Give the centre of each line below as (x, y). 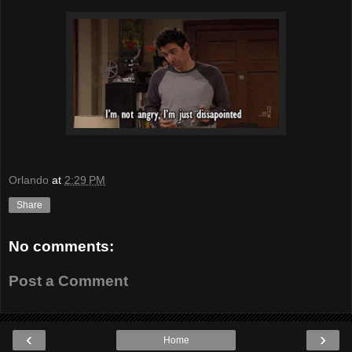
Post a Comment (68, 280)
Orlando (29, 180)
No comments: (61, 247)
